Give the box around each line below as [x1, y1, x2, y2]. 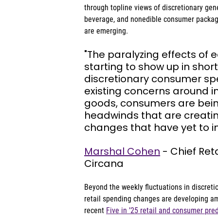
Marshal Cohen [84, 145, 161, 158]
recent [84, 206, 107, 215]
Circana [84, 157, 124, 170]
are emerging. [84, 26, 128, 36]
